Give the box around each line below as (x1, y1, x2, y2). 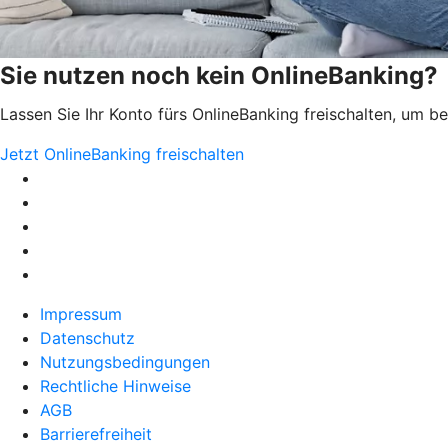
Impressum (40, 304, 122, 325)
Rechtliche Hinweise (40, 376, 191, 397)
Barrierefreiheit (40, 424, 152, 445)
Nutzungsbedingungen (40, 352, 210, 373)
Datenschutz (40, 328, 135, 349)
